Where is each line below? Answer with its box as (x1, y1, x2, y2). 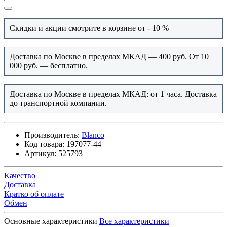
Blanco (82, 131, 104, 140)
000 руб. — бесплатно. (10, 61, 90, 70)
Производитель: (24, 131, 80, 140)
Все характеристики (99, 217, 169, 226)
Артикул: (24, 149, 56, 158)
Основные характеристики (4, 217, 97, 226)
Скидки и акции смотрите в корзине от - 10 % (10, 24, 173, 33)
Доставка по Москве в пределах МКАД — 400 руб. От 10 (10, 52, 209, 61)
